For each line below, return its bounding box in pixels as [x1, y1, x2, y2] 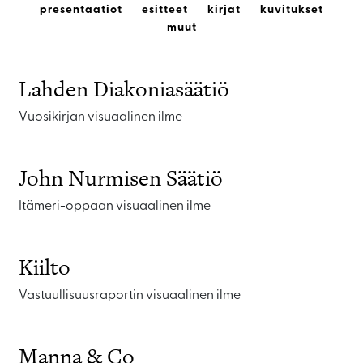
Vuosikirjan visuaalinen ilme [19, 111, 182, 124]
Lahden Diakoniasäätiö [19, 74, 229, 104]
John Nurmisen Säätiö [19, 163, 223, 193]
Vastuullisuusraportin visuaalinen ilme [19, 289, 241, 302]
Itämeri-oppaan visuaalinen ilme [19, 200, 211, 213]
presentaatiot [40, 4, 122, 16]
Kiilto [19, 252, 70, 282]
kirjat [207, 4, 241, 16]
